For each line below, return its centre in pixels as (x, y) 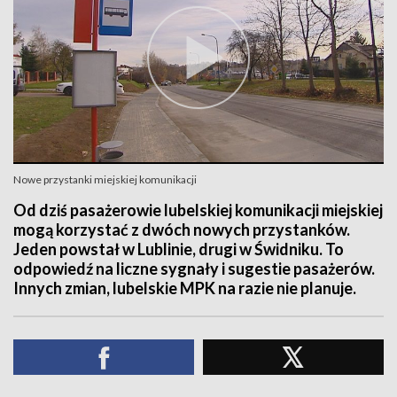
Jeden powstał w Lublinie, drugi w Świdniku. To (179, 249)
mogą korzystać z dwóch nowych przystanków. (182, 230)
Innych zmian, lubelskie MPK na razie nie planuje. (185, 288)
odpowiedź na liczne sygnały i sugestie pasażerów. (194, 269)
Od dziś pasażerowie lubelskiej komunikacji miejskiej (198, 210)
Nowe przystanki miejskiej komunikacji (105, 179)
